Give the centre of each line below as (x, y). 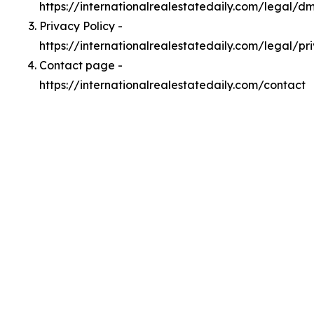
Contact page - (81, 65)
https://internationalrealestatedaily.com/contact (172, 85)
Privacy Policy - (81, 26)
